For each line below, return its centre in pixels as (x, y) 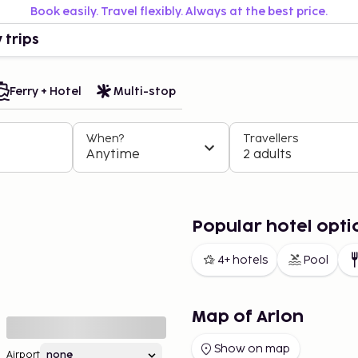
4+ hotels (243, 260)
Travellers (270, 139)
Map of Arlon (248, 317)
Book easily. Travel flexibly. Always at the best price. (179, 12)
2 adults (267, 155)
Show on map (252, 349)
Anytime (113, 155)
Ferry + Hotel (46, 91)
